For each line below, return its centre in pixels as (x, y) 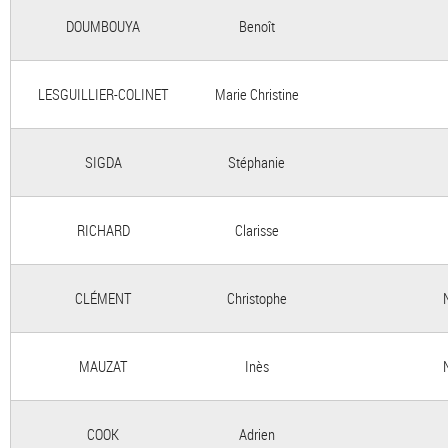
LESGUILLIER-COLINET (103, 94)
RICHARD (103, 230)
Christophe (256, 298)
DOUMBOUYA (103, 26)
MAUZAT (103, 366)
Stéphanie (256, 162)
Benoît (256, 26)
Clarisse (256, 230)
